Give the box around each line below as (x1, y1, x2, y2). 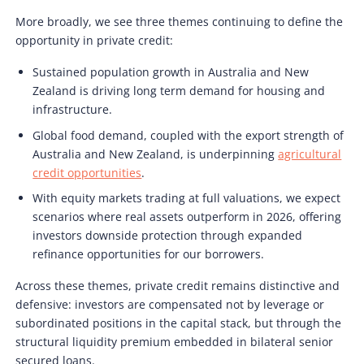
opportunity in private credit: (15, 32, 174, 49)
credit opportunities (32, 164, 142, 180)
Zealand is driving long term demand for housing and (32, 83, 326, 99)
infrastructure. (32, 102, 113, 118)
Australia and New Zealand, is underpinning (32, 145, 279, 162)
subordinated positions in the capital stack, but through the (15, 314, 342, 331)
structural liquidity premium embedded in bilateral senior (15, 333, 334, 349)
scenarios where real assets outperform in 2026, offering (32, 208, 342, 224)
